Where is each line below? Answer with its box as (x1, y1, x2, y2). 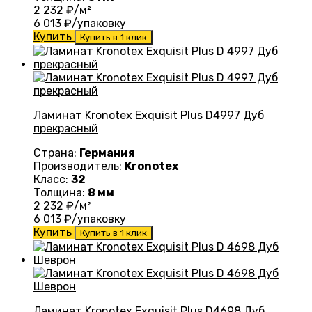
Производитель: (33, 159, 125, 173)
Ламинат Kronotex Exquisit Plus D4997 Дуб (33, 109, 264, 123)
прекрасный (33, 122, 98, 136)
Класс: (33, 173, 71, 187)
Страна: (33, 146, 79, 160)
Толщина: (33, 186, 88, 200)
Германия (79, 146, 135, 160)
